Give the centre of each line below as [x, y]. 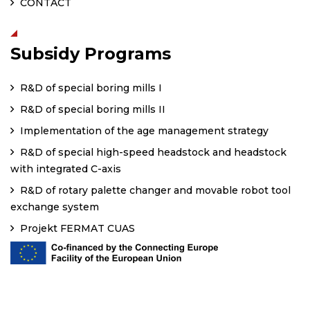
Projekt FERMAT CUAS [76, 228]
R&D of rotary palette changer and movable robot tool [154, 190]
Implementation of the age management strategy [143, 130]
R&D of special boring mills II [91, 109]
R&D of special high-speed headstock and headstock [152, 152]
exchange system [55, 207]
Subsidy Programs [91, 53]
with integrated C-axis [66, 168]
